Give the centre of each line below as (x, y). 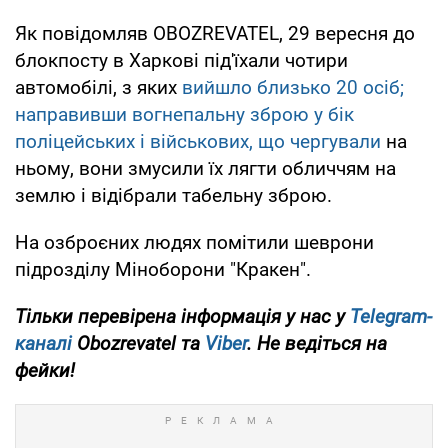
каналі (43, 343)
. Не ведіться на (317, 343)
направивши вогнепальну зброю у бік (184, 114)
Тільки (44, 316)
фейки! (45, 370)
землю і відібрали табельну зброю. (173, 195)
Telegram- (391, 316)
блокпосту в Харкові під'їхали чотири (181, 60)
